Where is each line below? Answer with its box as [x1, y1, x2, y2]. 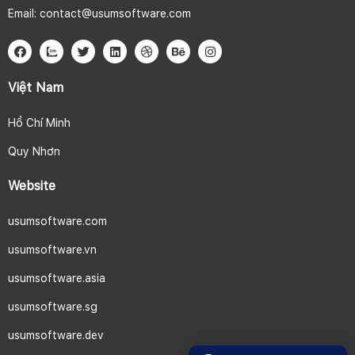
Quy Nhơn [8, 145, 60, 158]
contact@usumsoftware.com [40, 7, 191, 21]
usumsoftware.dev [8, 329, 104, 342]
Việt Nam [8, 80, 63, 96]
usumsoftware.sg [8, 300, 97, 314]
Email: [8, 7, 40, 21]
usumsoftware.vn [8, 243, 97, 257]
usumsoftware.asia [8, 272, 105, 285]
